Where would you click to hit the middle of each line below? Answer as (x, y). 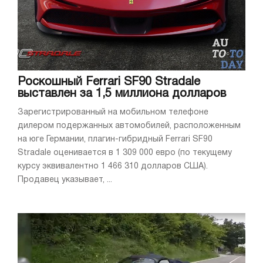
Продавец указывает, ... (65, 180)
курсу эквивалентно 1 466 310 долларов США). (113, 167)
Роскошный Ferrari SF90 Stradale (109, 82)
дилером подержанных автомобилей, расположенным (129, 126)
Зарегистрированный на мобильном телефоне (113, 113)
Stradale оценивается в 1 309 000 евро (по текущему (125, 153)
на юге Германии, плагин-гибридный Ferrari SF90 (115, 140)
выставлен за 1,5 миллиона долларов (122, 94)
